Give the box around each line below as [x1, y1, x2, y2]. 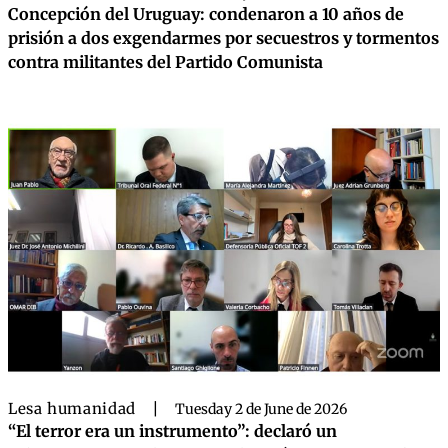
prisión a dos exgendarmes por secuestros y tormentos [8, 27, 439, 48]
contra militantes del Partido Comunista [8, 51, 323, 72]
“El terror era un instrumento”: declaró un [8, 420, 337, 441]
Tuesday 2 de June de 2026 [174, 399, 347, 418]
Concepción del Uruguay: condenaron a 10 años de [8, 3, 404, 24]
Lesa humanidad [8, 398, 136, 418]
